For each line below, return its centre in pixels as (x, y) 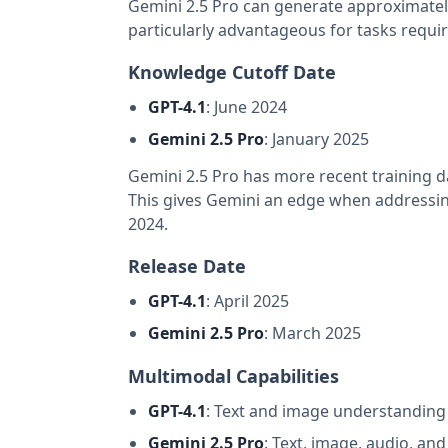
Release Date (187, 265)
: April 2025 (247, 300)
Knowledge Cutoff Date (232, 71)
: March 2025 (312, 332)
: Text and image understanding (326, 410)
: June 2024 (246, 106)
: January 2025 (316, 138)
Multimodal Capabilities (233, 375)
